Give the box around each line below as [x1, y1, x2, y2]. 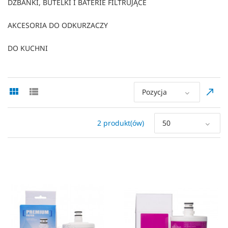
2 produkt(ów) [97, 118, 144, 128]
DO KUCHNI [8, 43, 48, 53]
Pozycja [142, 87, 167, 97]
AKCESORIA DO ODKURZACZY [8, 20, 108, 30]
